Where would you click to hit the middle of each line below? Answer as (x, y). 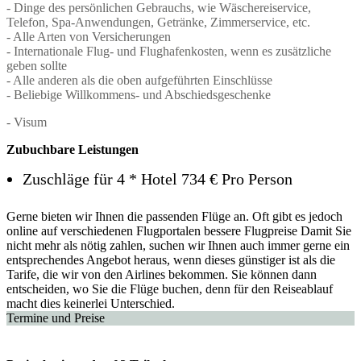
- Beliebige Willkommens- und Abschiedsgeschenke (139, 94)
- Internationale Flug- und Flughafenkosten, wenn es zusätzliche (169, 51)
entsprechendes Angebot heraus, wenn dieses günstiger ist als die (171, 259)
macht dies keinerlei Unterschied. (91, 303)
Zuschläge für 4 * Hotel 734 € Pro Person (158, 178)
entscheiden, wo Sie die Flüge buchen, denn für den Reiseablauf (170, 288)
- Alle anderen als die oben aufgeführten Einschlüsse (139, 80)
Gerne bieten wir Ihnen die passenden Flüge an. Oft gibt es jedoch (174, 216)
